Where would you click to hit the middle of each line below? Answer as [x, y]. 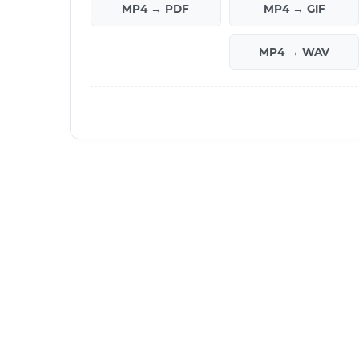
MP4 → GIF [294, 8]
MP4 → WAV [294, 52]
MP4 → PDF [156, 8]
